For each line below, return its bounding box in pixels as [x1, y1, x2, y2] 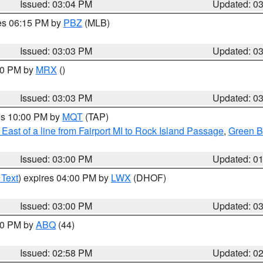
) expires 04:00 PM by [18, 171, 111, 184]
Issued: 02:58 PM [20, 246, 93, 259]
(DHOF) [131, 171, 166, 184]
